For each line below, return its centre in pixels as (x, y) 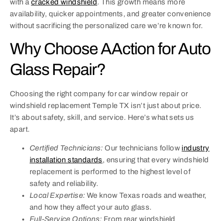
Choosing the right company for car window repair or (99, 94)
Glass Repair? (58, 70)
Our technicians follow (142, 148)
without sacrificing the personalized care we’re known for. (107, 25)
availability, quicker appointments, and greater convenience (110, 14)
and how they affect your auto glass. (91, 207)
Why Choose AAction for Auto (110, 49)
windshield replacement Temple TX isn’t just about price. (106, 106)
